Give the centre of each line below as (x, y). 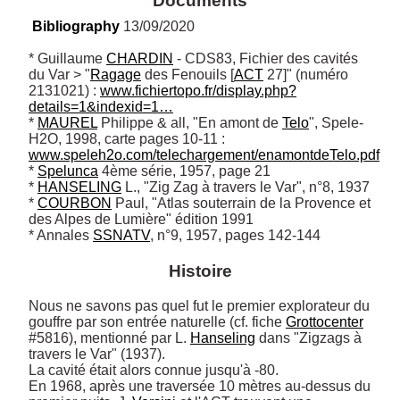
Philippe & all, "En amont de (190, 123)
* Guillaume (67, 59)
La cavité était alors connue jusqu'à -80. (155, 371)
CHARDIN (140, 59)
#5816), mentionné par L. (109, 338)
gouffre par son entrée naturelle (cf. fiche (157, 322)
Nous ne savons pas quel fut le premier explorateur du (199, 306)
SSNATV (121, 236)
